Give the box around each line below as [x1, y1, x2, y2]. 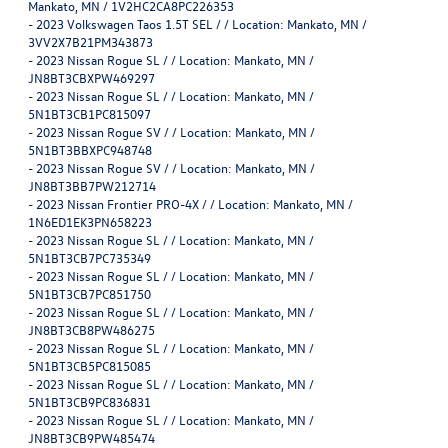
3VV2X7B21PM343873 [28, 32, 153, 50]
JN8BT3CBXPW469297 [28, 68, 155, 86]
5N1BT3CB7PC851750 [28, 284, 151, 302]
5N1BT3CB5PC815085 [28, 356, 151, 374]
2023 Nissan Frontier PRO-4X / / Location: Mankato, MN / [36, 194, 353, 212]
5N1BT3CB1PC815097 [28, 104, 151, 122]
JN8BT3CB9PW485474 [28, 428, 155, 446]
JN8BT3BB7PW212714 [28, 176, 156, 194]
